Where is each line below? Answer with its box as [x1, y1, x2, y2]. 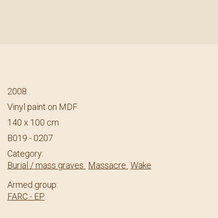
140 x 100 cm [7, 117, 59, 127]
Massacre [88, 160, 128, 170]
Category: [7, 148, 43, 159]
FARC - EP [7, 191, 45, 201]
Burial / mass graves [7, 160, 86, 170]
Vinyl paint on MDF [7, 101, 77, 112]
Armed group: [7, 179, 58, 190]
